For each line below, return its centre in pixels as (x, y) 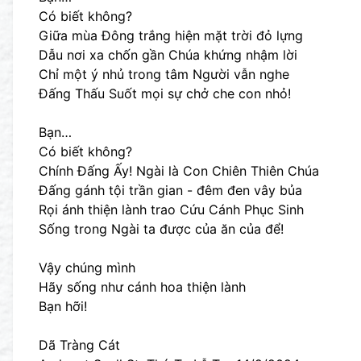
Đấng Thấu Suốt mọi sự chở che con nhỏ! (165, 93)
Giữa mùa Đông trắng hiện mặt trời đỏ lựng (171, 35)
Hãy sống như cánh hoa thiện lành (142, 287)
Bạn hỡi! (63, 306)
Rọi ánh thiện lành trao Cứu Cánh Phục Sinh (171, 210)
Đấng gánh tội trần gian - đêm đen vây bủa (170, 190)
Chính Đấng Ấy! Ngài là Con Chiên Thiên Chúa (179, 171)
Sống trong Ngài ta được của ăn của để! (161, 229)
